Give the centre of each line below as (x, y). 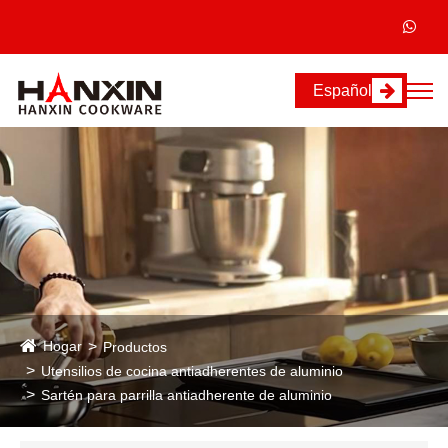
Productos (135, 347)
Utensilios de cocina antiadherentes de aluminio (192, 371)
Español (342, 90)
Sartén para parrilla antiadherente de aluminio (186, 395)
